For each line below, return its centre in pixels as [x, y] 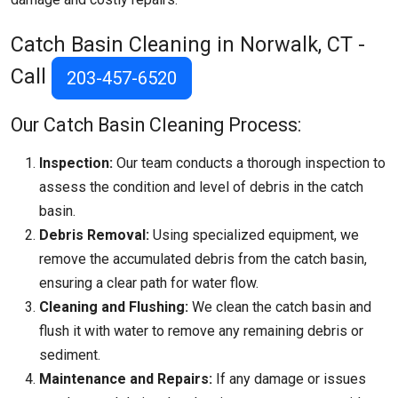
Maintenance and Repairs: [126, 379]
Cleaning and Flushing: [114, 307]
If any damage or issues [289, 379]
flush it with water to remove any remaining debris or [201, 331]
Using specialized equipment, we [254, 235]
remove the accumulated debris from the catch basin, [203, 259]
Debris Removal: [94, 235]
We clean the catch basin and [280, 307]
